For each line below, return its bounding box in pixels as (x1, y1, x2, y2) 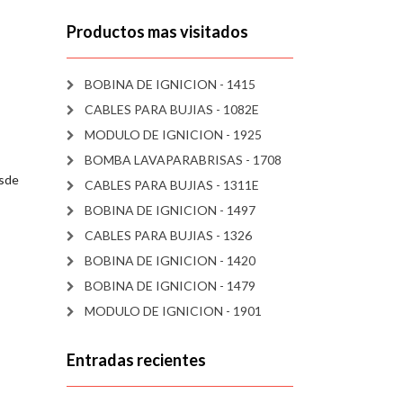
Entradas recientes (66, 350, 206, 370)
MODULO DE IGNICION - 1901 (84, 303, 262, 318)
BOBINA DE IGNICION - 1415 (84, 76, 255, 92)
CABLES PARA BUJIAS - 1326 (84, 228, 252, 243)
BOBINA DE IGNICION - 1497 (84, 202, 255, 218)
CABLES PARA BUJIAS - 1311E (84, 177, 259, 193)
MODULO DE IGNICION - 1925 (84, 127, 262, 142)
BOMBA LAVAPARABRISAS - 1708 (84, 152, 282, 167)
